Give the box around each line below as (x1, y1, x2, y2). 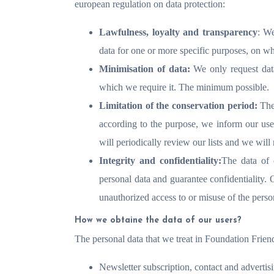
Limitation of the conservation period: (99, 100, 261, 111)
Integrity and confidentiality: (99, 155, 221, 166)
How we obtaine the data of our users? (75, 216, 242, 225)
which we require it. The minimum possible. (99, 82, 269, 92)
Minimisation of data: (99, 64, 190, 74)
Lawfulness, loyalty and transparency (99, 27, 257, 37)
